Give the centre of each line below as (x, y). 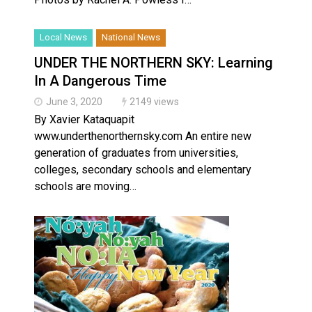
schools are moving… (85, 187)
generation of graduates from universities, (136, 153)
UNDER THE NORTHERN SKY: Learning (154, 63)
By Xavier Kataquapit (84, 120)
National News (131, 38)
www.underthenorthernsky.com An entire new (143, 136)
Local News (63, 38)
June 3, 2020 (74, 102)
